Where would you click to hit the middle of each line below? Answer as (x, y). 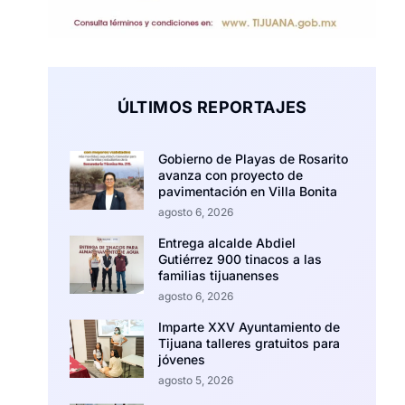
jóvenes (182, 359)
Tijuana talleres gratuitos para (250, 343)
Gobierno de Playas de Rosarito (254, 158)
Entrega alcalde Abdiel (227, 242)
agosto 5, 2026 (196, 380)
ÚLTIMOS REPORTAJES (212, 107)
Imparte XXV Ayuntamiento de (250, 326)
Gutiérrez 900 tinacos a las (240, 259)
